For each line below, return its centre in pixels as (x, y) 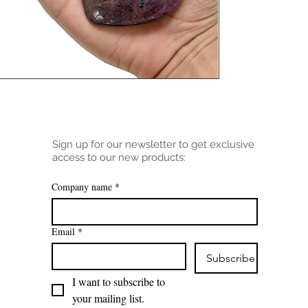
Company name (82, 187)
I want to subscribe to (119, 282)
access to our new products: (119, 157)
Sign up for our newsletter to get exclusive (153, 144)
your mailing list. (108, 298)
